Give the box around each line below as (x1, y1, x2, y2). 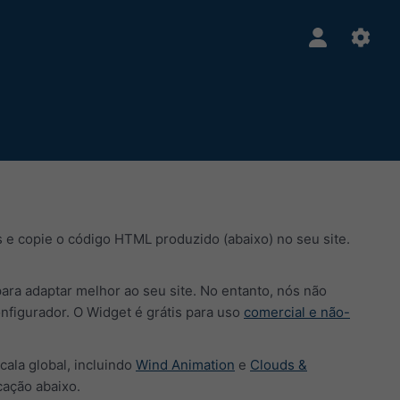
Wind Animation (136, 355, 235, 373)
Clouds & (250, 355, 307, 373)
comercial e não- (244, 304, 350, 321)
